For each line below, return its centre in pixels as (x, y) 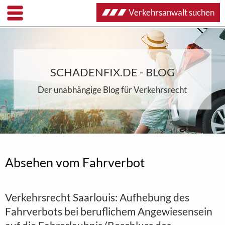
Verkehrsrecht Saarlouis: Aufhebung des (97, 197)
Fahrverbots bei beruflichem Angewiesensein (109, 211)
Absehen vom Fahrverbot (75, 162)
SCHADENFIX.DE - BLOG (112, 72)
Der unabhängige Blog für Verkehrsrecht (113, 90)
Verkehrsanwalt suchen (172, 12)
